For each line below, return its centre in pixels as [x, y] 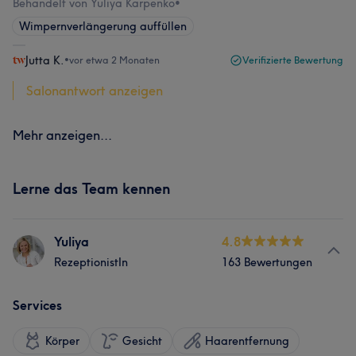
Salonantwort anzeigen [95, 91]
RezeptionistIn [91, 262]
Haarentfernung [247, 341]
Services [37, 305]
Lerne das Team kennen [91, 189]
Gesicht [142, 341]
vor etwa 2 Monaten [114, 60]
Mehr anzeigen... [62, 135]
